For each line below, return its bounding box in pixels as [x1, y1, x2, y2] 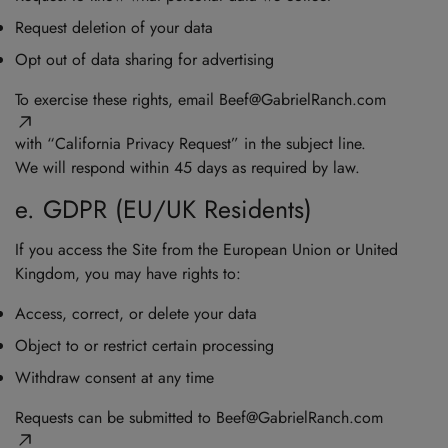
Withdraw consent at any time [15, 366, 214, 390]
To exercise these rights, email [15, 88, 219, 112]
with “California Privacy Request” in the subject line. [15, 132, 366, 156]
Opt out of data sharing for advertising [15, 48, 274, 72]
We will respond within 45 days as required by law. [15, 156, 360, 180]
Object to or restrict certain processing [15, 334, 274, 358]
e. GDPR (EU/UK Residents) [15, 191, 312, 228]
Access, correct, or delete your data [15, 302, 257, 326]
